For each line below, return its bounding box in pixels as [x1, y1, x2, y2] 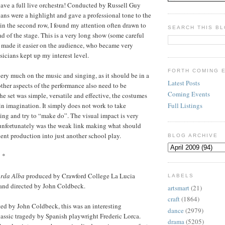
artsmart [168, 183, 189, 192]
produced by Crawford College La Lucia [25, 171, 135, 180]
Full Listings [168, 100, 202, 110]
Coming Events [168, 89, 210, 99]
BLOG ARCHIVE [168, 132, 218, 138]
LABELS [168, 173, 194, 179]
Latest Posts [168, 78, 200, 88]
